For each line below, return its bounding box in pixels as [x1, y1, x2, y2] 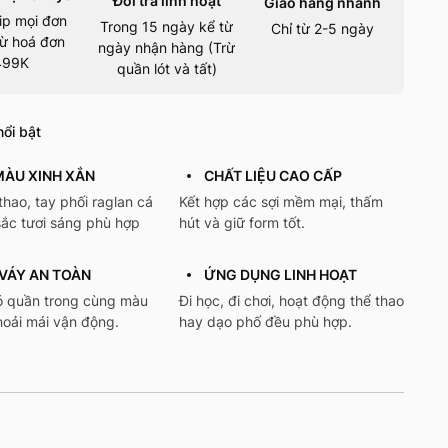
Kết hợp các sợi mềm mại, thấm [178, 193, 383, 211]
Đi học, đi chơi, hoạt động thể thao [178, 292, 404, 310]
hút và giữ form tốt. [178, 214, 305, 232]
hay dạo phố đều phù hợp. [178, 313, 352, 331]
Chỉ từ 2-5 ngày [271, 20, 375, 38]
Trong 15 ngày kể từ [100, 18, 234, 36]
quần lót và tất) [116, 60, 217, 78]
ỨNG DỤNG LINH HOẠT [203, 266, 357, 284]
